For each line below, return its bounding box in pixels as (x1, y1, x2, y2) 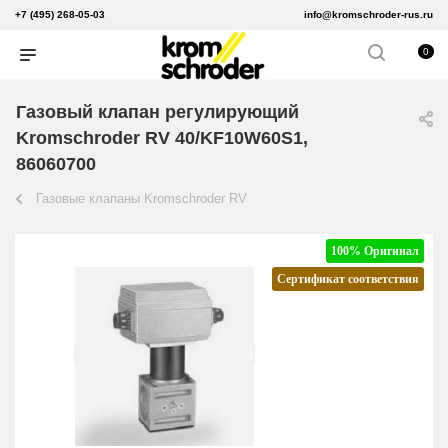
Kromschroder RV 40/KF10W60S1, (16, 128, 308, 149)
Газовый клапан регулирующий (16, 102, 299, 123)
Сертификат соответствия (277, 272, 419, 287)
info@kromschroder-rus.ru (304, 9, 433, 20)
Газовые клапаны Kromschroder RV (36, 191, 247, 207)
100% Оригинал (331, 244, 419, 259)
